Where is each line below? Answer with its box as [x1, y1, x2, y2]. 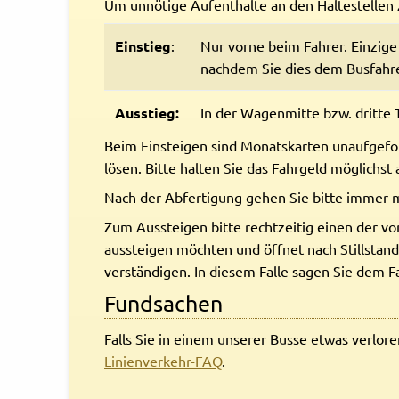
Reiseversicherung [18, 60, 134, 77]
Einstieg [115, 37, 171, 56]
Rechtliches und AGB [18, 15, 150, 33]
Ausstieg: [115, 103, 179, 123]
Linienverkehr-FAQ [104, 352, 222, 370]
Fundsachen [104, 289, 223, 318]
